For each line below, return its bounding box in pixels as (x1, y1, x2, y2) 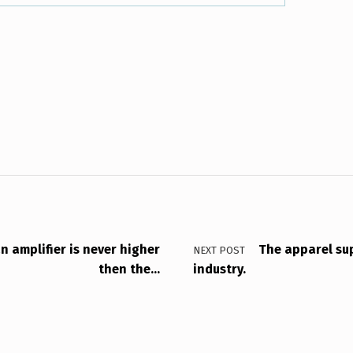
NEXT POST (193, 243, 245, 256)
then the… (98, 261, 160, 277)
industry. (193, 261, 246, 277)
